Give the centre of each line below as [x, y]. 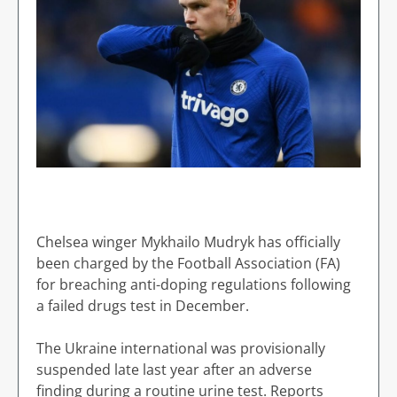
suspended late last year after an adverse [174, 370]
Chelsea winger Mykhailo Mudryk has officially [188, 242]
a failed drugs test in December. [143, 306]
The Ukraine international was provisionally [181, 348]
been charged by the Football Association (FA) [188, 263]
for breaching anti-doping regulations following [194, 284]
